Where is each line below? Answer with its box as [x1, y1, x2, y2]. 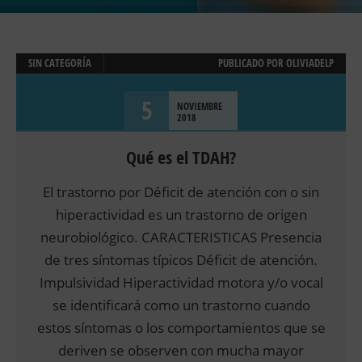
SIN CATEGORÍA [28, 56, 91, 71]
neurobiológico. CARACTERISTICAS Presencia [40, 228, 322, 247]
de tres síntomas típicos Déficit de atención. [44, 250, 318, 270]
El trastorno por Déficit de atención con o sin [43, 183, 319, 202]
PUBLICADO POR [218, 56, 286, 71]
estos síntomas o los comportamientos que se [36, 318, 326, 338]
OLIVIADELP [286, 56, 334, 71]
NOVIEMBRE [177, 99, 222, 114]
